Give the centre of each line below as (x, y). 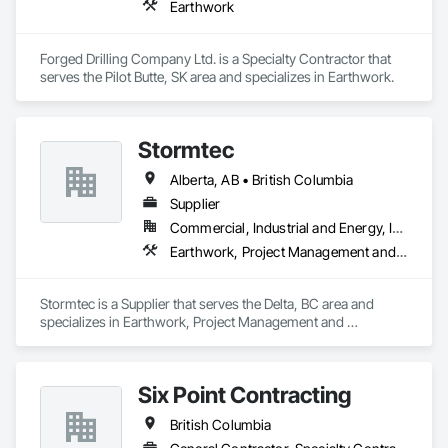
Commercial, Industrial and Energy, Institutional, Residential (398, 227)
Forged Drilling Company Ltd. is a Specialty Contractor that (215, 58)
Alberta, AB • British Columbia (262, 179)
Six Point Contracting (244, 394)
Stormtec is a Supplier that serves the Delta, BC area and (207, 303)
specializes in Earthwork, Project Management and (192, 321)
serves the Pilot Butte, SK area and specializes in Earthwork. (217, 76)
